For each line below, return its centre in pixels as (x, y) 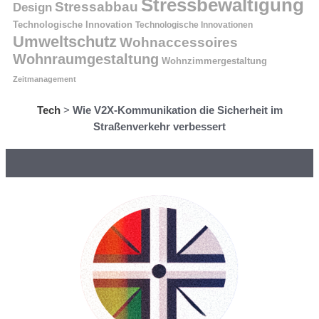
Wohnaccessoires (179, 42)
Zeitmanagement (45, 79)
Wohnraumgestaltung (86, 59)
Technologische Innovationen (194, 25)
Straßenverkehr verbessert (159, 126)
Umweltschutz (65, 41)
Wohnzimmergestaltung (214, 61)
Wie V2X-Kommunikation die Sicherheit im (177, 110)
